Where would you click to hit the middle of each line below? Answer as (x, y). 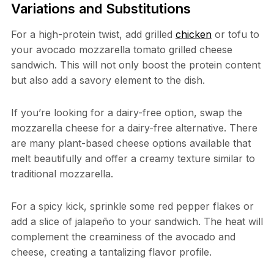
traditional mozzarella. (62, 174)
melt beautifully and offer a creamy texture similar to (133, 159)
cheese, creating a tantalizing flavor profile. (111, 252)
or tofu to (235, 35)
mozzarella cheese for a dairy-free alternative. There (134, 128)
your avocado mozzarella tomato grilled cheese (121, 50)
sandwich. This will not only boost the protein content (135, 65)
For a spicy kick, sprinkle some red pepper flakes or (132, 206)
